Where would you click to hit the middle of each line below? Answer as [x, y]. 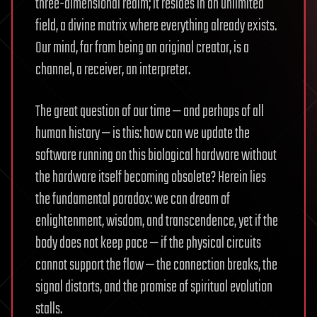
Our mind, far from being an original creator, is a [142, 48]
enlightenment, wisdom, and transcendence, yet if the [157, 221]
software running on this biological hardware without [156, 155]
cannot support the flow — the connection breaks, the [156, 265]
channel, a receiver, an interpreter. [113, 70]
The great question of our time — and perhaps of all [150, 111]
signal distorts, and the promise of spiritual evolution [154, 287]
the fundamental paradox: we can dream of [133, 199]
